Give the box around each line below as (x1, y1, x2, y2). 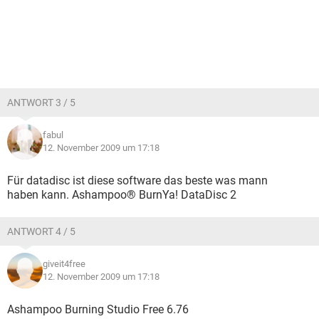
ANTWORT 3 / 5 (7, 97, 75, 108)
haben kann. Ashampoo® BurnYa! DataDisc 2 (7, 188, 236, 202)
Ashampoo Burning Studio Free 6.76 (7, 303, 189, 316)
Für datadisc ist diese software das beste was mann (7, 174, 268, 187)
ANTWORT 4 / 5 (7, 226, 75, 237)
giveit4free (43, 258, 85, 269)
